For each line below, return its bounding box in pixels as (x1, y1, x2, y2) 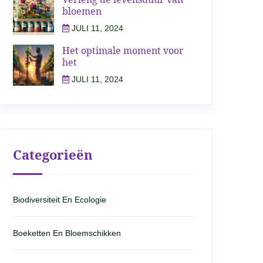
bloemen (62, 5, 102, 18)
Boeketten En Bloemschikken (13, 228, 121, 238)
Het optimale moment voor (62, 44, 184, 57)
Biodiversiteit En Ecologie (13, 195, 106, 204)
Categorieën (13, 146, 93, 163)
